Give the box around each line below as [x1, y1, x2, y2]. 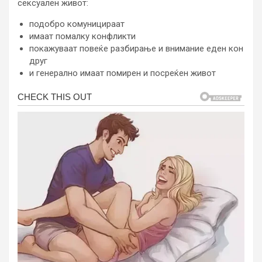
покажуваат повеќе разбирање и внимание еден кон [29, 43, 243, 54]
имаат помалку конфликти [29, 31, 136, 42]
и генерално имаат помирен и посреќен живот [29, 68, 216, 79]
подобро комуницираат [29, 19, 125, 30]
